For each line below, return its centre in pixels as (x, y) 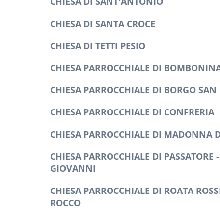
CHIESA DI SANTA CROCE (103, 24)
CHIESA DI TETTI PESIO (98, 46)
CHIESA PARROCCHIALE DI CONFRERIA (132, 112)
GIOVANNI (73, 168)
